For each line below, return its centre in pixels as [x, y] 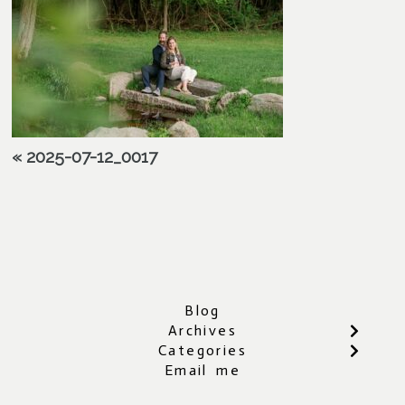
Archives [202, 330]
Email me [202, 370]
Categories [202, 350]
